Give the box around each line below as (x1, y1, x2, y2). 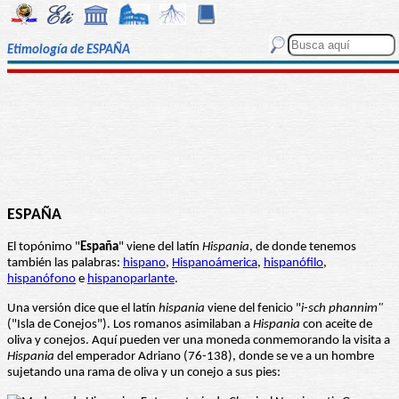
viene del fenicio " (205, 302, 301, 316)
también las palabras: (7, 256, 123, 271)
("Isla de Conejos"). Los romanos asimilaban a (7, 318, 253, 332)
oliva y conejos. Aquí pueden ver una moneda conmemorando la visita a (7, 334, 390, 348)
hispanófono (7, 273, 76, 287)
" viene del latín (118, 240, 202, 255)
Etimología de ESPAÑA (7, 44, 130, 58)
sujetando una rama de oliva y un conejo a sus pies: (7, 366, 281, 380)
